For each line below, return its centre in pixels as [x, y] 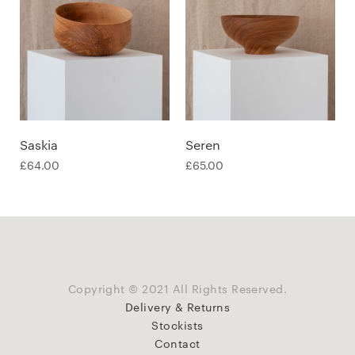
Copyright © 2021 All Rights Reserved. [177, 288]
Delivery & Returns [177, 306]
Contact [177, 343]
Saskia [39, 144]
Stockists [177, 324]
